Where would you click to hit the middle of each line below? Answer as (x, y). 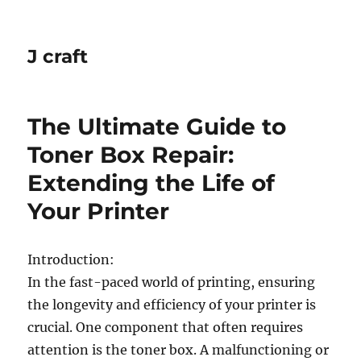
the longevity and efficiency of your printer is (172, 305)
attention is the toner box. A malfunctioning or (178, 350)
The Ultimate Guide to (157, 127)
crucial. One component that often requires (166, 327)
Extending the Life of (151, 183)
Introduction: (71, 259)
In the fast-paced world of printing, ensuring (172, 282)
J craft (58, 56)
